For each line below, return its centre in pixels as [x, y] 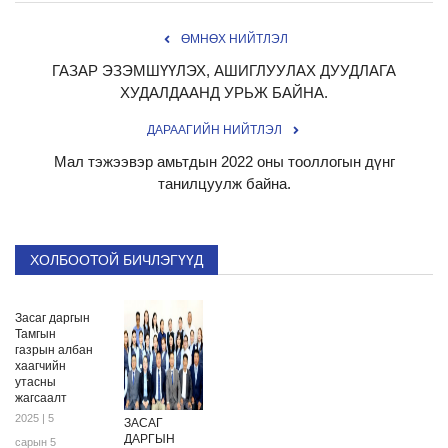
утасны [35, 381]
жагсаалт [41, 397]
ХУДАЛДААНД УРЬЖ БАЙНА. [224, 92]
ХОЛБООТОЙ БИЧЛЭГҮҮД [116, 259]
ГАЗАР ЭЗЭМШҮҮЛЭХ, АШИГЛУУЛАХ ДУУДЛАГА [224, 70]
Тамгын [35, 333]
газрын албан [54, 349]
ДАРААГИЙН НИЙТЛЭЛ [214, 129]
